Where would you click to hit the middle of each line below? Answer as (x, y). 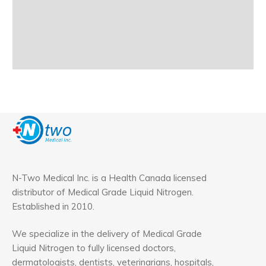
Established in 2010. (53, 206)
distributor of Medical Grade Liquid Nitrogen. (103, 192)
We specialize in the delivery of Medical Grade (107, 234)
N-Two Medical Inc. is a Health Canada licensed (109, 178)
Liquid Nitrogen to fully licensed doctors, (94, 248)
